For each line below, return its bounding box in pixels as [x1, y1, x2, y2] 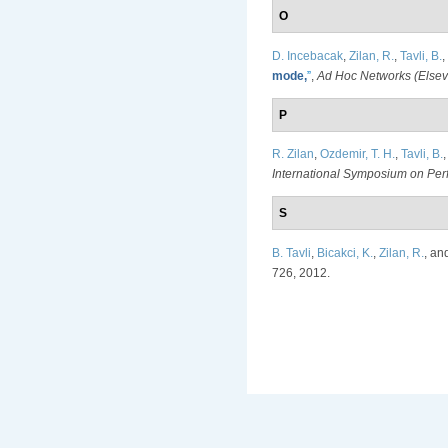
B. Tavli [272, 245, 311, 260]
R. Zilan [272, 147, 314, 162]
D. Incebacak [272, 48, 343, 63]
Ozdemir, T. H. [320, 147, 395, 162]
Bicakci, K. [317, 245, 373, 260]
